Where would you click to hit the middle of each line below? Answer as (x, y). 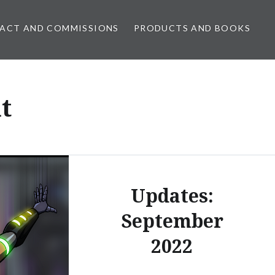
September (172, 220)
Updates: (172, 195)
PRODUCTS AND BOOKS (192, 28)
